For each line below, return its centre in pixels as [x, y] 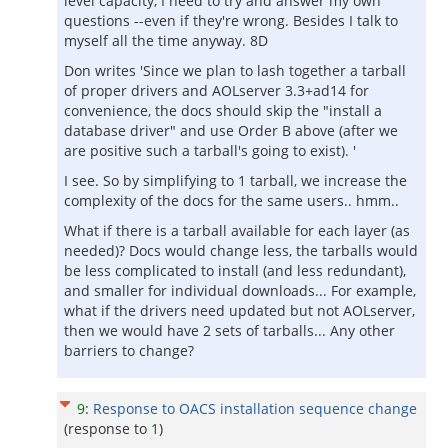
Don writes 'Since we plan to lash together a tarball [235, 70]
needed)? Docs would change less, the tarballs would [241, 250]
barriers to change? [129, 350]
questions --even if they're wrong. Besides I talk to [231, 20]
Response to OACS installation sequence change [255, 408]
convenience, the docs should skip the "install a [223, 110]
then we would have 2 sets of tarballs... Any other [229, 330]
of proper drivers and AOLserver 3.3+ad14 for [216, 90]
